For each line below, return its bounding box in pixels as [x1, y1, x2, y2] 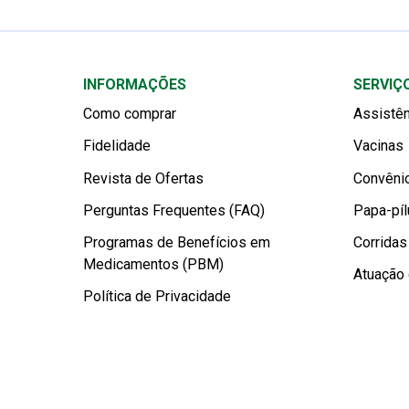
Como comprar [83, 105, 176, 123]
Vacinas [353, 137, 404, 155]
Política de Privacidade [83, 288, 231, 306]
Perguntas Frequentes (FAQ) [83, 201, 265, 219]
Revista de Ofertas [83, 169, 204, 187]
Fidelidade [83, 137, 151, 155]
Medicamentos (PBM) [83, 255, 224, 273]
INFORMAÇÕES [83, 76, 186, 93]
